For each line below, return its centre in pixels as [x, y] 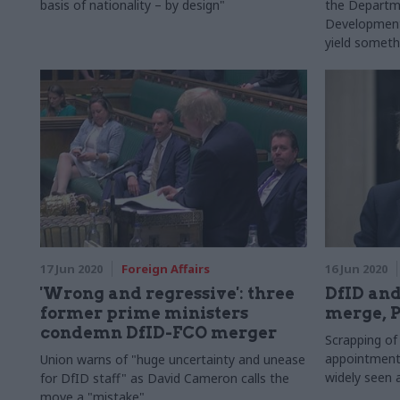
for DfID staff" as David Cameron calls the [165, 378]
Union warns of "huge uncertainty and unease [173, 359]
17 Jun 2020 [71, 269]
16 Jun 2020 [356, 269]
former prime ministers [144, 313]
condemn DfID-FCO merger [158, 333]
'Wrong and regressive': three [167, 293]
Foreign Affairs [166, 269]
